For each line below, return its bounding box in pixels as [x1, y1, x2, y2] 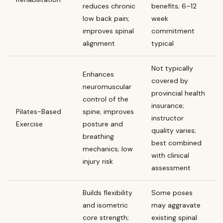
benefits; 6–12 [151, 1, 197, 10]
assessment [151, 163, 191, 172]
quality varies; [151, 125, 196, 135]
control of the [83, 94, 128, 104]
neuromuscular [83, 82, 131, 91]
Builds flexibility [83, 188, 132, 197]
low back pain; [83, 13, 129, 23]
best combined [151, 138, 202, 147]
